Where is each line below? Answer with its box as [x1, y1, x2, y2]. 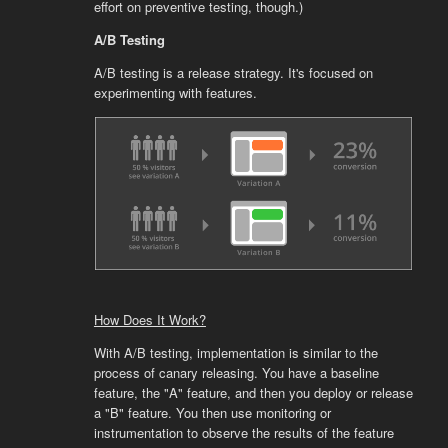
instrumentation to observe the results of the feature [93, 422, 394, 442]
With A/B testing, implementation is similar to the [93, 342, 378, 362]
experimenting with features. [93, 83, 257, 103]
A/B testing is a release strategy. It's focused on [93, 63, 373, 83]
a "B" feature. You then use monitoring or [93, 402, 331, 422]
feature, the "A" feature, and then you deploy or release [93, 382, 413, 402]
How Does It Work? [93, 309, 206, 329]
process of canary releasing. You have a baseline [93, 362, 379, 382]
